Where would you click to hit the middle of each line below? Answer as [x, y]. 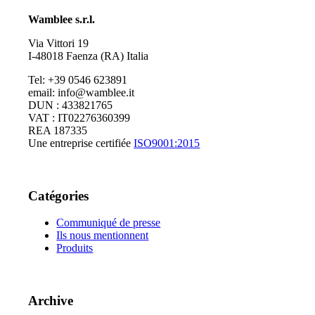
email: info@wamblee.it [82, 92]
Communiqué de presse [109, 223]
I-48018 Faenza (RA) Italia [89, 56]
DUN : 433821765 [71, 105]
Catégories [59, 195]
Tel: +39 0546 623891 [78, 79]
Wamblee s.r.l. [62, 19]
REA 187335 [58, 130]
